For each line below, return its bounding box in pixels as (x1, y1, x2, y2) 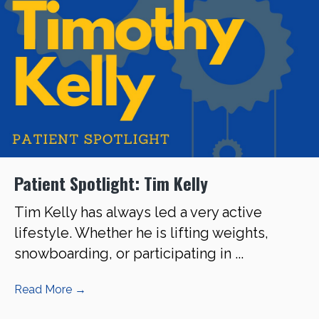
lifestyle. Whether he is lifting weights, (14, 224, 268, 242)
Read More (14, 283, 75, 297)
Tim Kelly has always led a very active (14, 204, 262, 221)
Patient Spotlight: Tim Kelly (14, 170, 208, 197)
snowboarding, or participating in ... (14, 245, 244, 263)
